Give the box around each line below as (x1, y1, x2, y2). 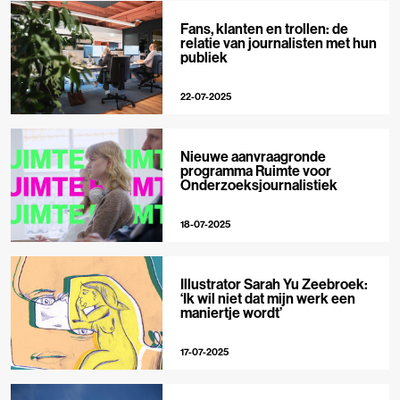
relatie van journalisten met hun (179, 33, 377, 52)
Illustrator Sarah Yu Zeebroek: (179, 275, 368, 294)
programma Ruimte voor (179, 161, 331, 179)
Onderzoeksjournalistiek (179, 175, 337, 194)
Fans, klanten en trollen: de (179, 19, 348, 37)
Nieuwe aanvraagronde (179, 146, 326, 165)
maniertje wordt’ (179, 304, 282, 322)
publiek (179, 47, 228, 66)
